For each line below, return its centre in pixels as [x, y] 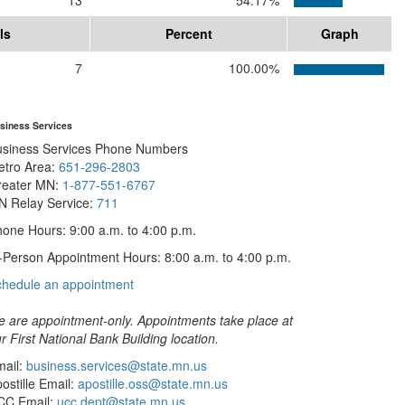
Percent [188, 34]
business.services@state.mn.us [115, 366]
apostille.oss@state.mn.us [151, 384]
